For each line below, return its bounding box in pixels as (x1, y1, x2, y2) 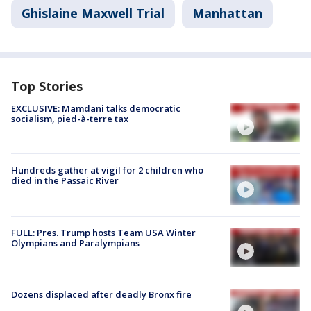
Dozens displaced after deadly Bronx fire (11, 287, 192, 301)
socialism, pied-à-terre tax (11, 112, 128, 126)
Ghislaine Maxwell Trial (22, 5, 165, 22)
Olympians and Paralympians (11, 236, 140, 249)
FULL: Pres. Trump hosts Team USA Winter (11, 226, 196, 239)
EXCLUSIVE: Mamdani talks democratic (11, 102, 180, 115)
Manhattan (192, 5, 262, 22)
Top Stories (11, 78, 83, 95)
